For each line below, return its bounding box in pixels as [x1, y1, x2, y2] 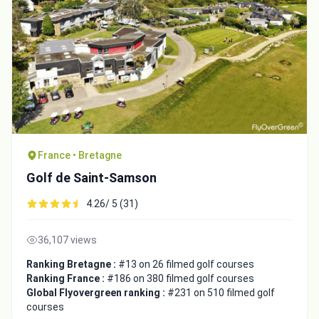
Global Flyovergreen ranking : [26, 287, 167, 299]
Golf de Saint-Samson [26, 170, 157, 186]
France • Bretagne [38, 150, 122, 162]
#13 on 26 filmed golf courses [118, 258, 254, 271]
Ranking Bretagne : [26, 258, 118, 271]
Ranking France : [26, 273, 107, 285]
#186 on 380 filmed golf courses [107, 273, 254, 285]
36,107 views [38, 234, 97, 246]
